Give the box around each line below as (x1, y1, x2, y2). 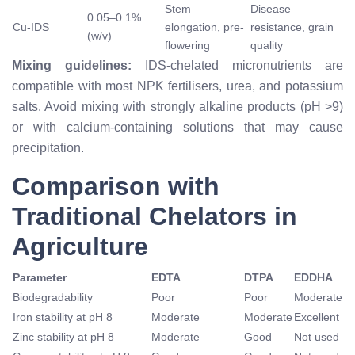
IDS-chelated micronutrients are (132, 58, 343, 72)
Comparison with (12, 171, 219, 200)
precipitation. (12, 140, 84, 155)
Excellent (294, 310, 339, 323)
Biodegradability (13, 290, 93, 303)
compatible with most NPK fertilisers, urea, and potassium (12, 78, 343, 93)
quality (250, 38, 283, 52)
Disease (250, 2, 291, 15)
